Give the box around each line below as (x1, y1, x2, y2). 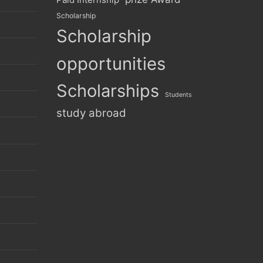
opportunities (56, 53, 166, 74)
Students (165, 90, 192, 99)
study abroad (56, 106, 126, 120)
